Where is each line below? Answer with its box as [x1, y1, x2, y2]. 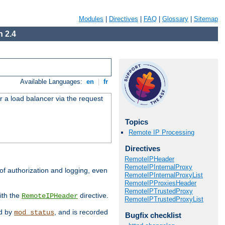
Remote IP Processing [129, 129, 194, 137]
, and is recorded [54, 208, 108, 216]
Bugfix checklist [125, 210, 181, 219]
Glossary [162, 15, 188, 23]
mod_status [14, 208, 54, 217]
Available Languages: [20, 78, 85, 86]
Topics [125, 118, 148, 126]
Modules [79, 15, 103, 23]
